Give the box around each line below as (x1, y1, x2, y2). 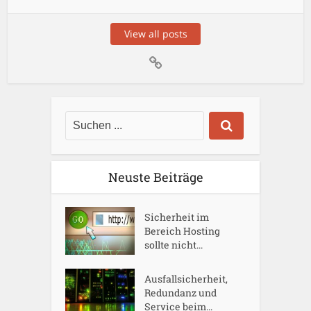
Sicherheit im (144, 210, 210, 224)
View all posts (124, 27, 187, 41)
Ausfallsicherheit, (144, 272, 228, 286)
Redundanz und (144, 286, 217, 300)
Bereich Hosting (144, 224, 221, 238)
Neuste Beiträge (108, 169, 203, 186)
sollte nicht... (144, 238, 203, 252)
